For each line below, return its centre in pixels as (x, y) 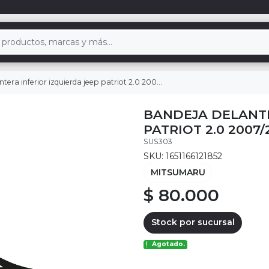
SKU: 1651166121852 (183, 156)
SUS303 (158, 141)
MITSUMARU (178, 172)
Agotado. (169, 244)
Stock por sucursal (193, 222)
